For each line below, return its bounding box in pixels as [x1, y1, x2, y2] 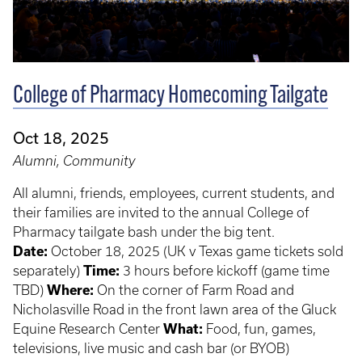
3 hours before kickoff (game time [120, 263, 330, 278]
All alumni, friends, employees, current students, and [13, 185, 335, 200]
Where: [47, 282, 97, 297]
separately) [13, 263, 83, 278]
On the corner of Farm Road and [97, 282, 294, 297]
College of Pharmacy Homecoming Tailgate [13, 83, 328, 109]
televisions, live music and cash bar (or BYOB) [13, 340, 289, 356]
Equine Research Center [13, 321, 163, 336]
